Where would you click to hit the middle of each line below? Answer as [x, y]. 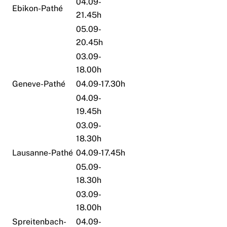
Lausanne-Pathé [43, 153]
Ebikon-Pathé [38, 8]
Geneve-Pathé [39, 84]
